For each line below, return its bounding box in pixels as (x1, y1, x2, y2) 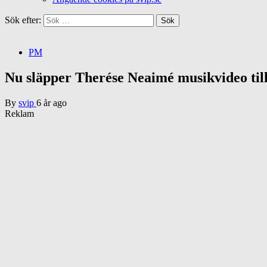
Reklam (5, 108, 34, 119)
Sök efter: (5, 15, 41, 25)
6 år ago (36, 97, 67, 108)
